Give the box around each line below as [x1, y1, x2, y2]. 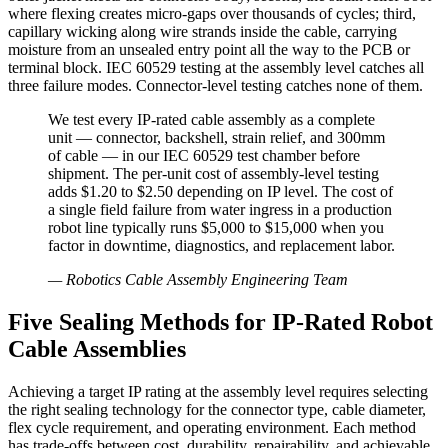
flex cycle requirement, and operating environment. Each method [8, 418, 416, 436]
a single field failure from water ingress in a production [48, 201, 392, 219]
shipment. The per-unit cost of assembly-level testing [48, 165, 379, 183]
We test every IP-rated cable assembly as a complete [48, 111, 375, 129]
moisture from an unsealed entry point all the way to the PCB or [8, 41, 410, 59]
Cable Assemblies [8, 335, 186, 362]
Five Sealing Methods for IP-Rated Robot [8, 308, 433, 335]
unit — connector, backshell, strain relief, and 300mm [48, 129, 385, 147]
